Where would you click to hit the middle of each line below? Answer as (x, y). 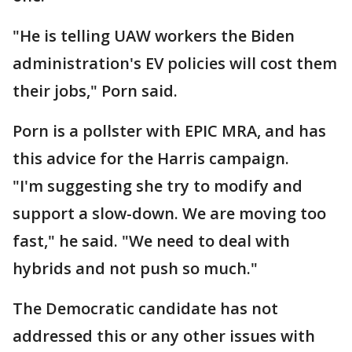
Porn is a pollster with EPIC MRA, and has (169, 131)
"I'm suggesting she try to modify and (158, 186)
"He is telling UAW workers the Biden (154, 36)
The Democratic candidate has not (145, 308)
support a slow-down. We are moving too (169, 213)
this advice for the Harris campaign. (151, 158)
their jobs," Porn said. (95, 91)
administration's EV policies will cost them (175, 63)
